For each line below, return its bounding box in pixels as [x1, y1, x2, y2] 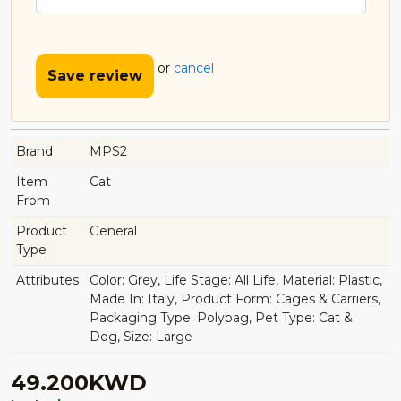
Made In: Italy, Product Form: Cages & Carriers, [90, 290, 380, 307]
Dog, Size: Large [90, 328, 192, 345]
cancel [173, 60, 214, 77]
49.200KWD [11, 369, 147, 396]
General [90, 222, 137, 239]
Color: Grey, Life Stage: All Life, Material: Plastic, [90, 271, 382, 288]
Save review [47, 66, 142, 84]
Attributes [16, 271, 79, 288]
